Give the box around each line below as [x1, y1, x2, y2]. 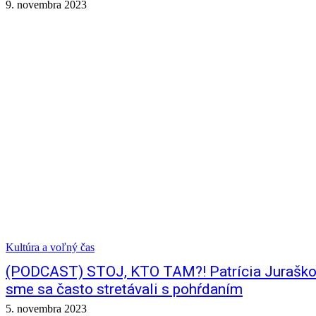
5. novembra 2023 [6, 303, 87, 315]
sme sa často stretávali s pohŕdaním [6, 281, 243, 298]
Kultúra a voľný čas [6, 241, 95, 253]
